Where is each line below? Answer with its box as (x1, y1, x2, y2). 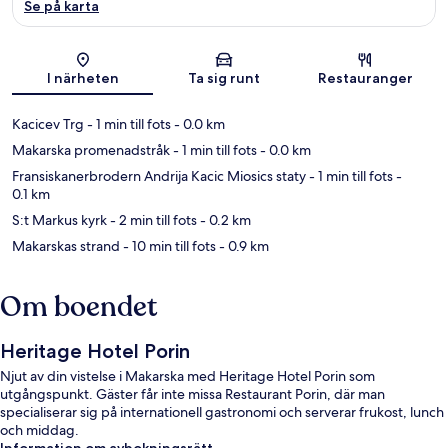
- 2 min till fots (107, 210, 197, 229)
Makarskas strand (12, 236, 120, 255)
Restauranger (317, 68, 413, 87)
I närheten (46, 68, 119, 87)
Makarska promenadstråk (12, 140, 170, 159)
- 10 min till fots (120, 236, 216, 255)
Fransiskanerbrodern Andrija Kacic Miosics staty (12, 166, 306, 185)
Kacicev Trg (12, 114, 84, 133)
